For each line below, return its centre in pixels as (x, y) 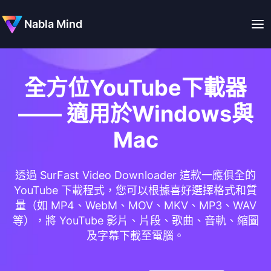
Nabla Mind (53, 24)
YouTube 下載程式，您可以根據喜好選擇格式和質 (135, 191)
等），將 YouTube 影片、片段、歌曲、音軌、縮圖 (135, 221)
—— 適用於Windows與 (135, 114)
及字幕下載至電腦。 (135, 236)
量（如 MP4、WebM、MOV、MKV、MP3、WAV (135, 206)
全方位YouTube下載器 (135, 88)
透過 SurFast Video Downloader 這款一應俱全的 (135, 175)
